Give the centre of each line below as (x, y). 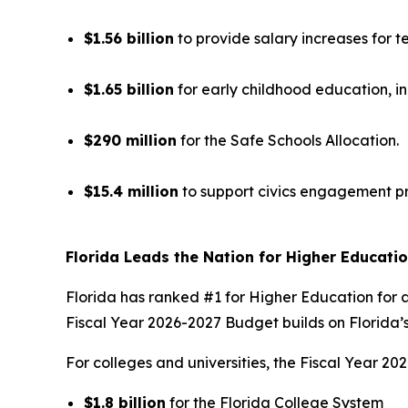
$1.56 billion (129, 39)
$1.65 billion (129, 90)
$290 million (130, 141)
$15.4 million (131, 192)
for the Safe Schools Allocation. (288, 141)
